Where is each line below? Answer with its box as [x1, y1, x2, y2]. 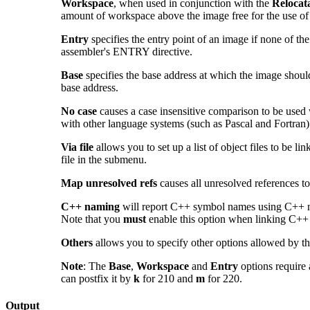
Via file [61, 140, 93, 153]
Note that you [61, 212, 123, 225]
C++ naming [61, 200, 120, 212]
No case [61, 104, 97, 117]
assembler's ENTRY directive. [61, 45, 192, 57]
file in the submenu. [61, 153, 147, 165]
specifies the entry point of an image [89, 33, 248, 45]
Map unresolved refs [61, 176, 157, 189]
